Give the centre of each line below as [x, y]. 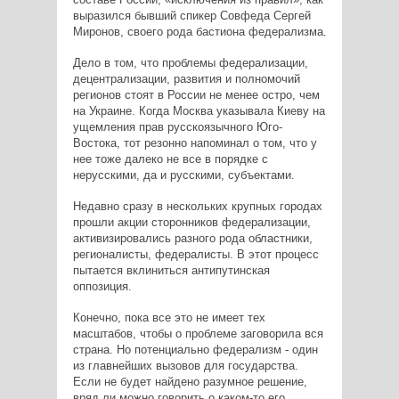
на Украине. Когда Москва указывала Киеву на [199, 111]
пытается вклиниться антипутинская [171, 271]
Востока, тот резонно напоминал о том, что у [195, 143]
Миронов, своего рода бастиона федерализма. [199, 32]
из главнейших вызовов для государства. [185, 366]
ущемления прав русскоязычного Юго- [177, 127]
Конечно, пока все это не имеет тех [169, 318]
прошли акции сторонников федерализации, [191, 223]
